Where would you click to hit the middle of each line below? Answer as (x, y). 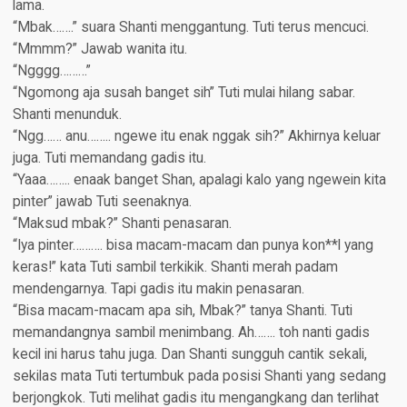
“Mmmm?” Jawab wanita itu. (99, 50)
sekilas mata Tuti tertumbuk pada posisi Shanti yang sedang (199, 377)
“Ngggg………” (51, 71)
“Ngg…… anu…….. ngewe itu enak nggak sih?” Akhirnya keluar (196, 137)
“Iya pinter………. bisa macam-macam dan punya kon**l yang (193, 246)
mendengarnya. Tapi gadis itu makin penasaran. (158, 289)
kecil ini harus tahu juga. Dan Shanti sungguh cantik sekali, (189, 355)
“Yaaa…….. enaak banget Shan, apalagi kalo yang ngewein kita (199, 180)
